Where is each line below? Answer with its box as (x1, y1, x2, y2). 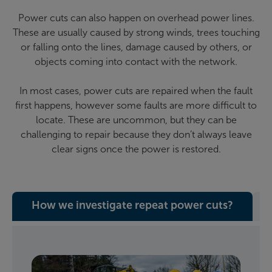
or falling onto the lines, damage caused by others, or (20, 41, 252, 53)
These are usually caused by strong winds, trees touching (12, 26, 260, 38)
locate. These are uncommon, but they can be (35, 114, 237, 126)
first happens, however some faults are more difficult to (15, 99, 257, 111)
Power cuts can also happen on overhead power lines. (18, 12, 254, 24)
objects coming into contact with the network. (35, 55, 237, 67)
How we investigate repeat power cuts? (32, 198, 233, 212)
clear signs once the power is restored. (51, 143, 221, 155)
